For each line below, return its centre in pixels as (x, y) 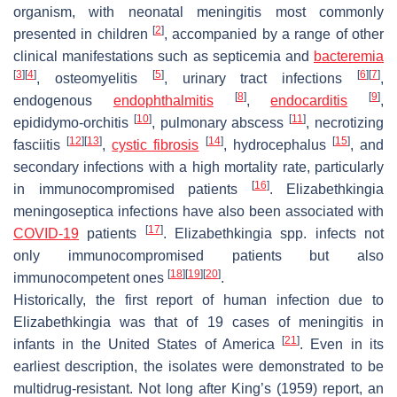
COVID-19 (46, 233)
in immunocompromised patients (132, 189)
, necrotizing (345, 122)
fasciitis (40, 144)
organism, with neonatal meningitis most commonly (198, 12)
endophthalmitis (163, 100)
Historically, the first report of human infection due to (198, 300)
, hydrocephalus (277, 144)
